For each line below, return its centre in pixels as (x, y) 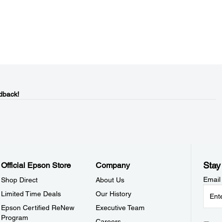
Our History (114, 194)
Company (113, 165)
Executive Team (120, 208)
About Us (110, 180)
